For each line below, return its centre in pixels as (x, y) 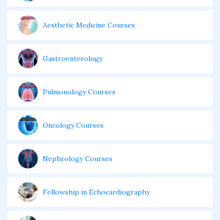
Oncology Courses (73, 125)
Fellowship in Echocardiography (96, 192)
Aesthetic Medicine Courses (89, 25)
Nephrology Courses (78, 159)
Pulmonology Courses (79, 92)
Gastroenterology (73, 58)
